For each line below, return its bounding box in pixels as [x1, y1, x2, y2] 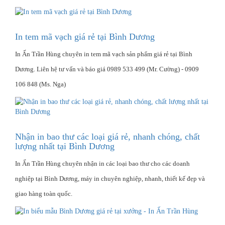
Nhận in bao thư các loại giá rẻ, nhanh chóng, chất [15, 131, 200, 142]
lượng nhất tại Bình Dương [15, 141, 115, 151]
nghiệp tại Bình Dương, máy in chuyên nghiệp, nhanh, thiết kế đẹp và [15, 174, 205, 182]
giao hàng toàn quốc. [15, 189, 72, 197]
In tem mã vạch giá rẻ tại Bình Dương [15, 31, 155, 42]
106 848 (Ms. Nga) [15, 80, 66, 88]
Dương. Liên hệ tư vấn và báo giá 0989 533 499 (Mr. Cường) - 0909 [15, 65, 199, 73]
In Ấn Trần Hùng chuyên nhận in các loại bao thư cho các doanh [15, 159, 190, 167]
